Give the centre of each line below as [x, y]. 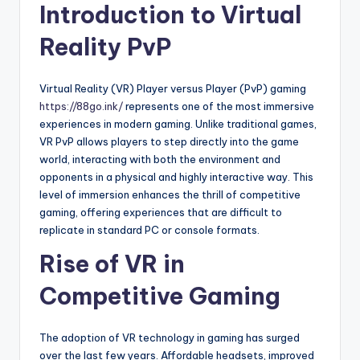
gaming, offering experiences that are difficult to [161, 213]
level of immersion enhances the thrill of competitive [170, 195]
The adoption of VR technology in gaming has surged [170, 338]
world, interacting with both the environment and [160, 160]
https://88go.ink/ [81, 106]
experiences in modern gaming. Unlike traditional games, [178, 124]
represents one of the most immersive [219, 106]
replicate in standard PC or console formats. [149, 230]
